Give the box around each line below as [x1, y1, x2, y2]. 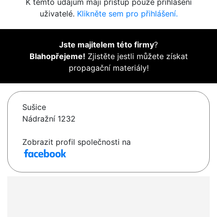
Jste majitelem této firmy [59, 40, 154, 50]
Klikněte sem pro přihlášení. [77, 9, 178, 19]
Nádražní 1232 [22, 114, 76, 124]
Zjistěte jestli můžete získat [85, 51, 188, 62]
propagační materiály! [68, 63, 149, 73]
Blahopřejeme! [29, 51, 85, 62]
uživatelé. [39, 9, 77, 19]
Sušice [22, 102, 46, 112]
